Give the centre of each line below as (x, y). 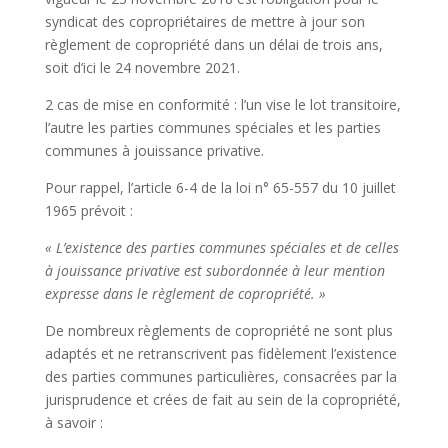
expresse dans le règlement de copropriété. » (185, 293)
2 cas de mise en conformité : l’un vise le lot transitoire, (222, 104)
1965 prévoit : (88, 210)
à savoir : (73, 422)
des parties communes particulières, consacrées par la (220, 376)
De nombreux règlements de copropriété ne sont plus (218, 330)
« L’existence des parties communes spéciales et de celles (221, 247)
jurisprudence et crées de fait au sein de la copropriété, (222, 399)
